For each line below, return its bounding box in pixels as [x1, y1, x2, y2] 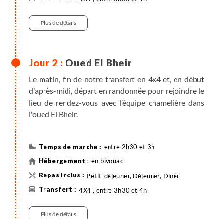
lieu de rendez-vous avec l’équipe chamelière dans [29, 98, 204, 107]
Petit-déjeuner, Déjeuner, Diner [87, 172, 180, 180]
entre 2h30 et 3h [104, 143, 155, 151]
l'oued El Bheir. [29, 109, 78, 119]
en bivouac [91, 157, 123, 165]
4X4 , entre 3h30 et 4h [79, 186, 147, 195]
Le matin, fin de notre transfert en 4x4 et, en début [29, 74, 204, 84]
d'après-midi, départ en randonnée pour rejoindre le [29, 86, 204, 95]
